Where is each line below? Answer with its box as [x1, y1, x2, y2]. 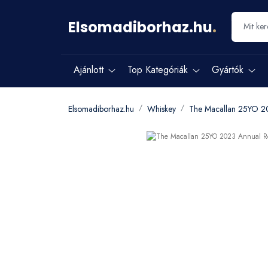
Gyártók [212, 63, 243, 77]
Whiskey [147, 103, 176, 115]
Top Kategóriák [127, 63, 188, 77]
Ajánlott [74, 63, 103, 77]
